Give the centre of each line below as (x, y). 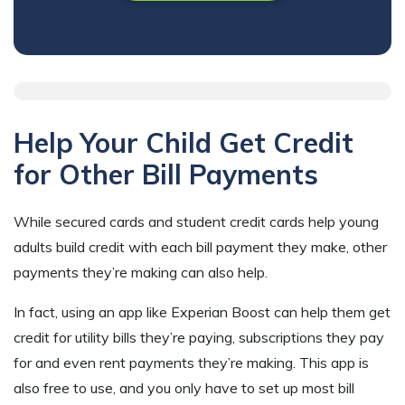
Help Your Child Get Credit (184, 143)
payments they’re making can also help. (141, 273)
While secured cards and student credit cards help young (196, 222)
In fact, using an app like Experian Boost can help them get (202, 312)
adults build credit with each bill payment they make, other (200, 247)
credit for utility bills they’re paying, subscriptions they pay (199, 338)
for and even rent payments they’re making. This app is (191, 363)
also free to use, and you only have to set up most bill (184, 388)
